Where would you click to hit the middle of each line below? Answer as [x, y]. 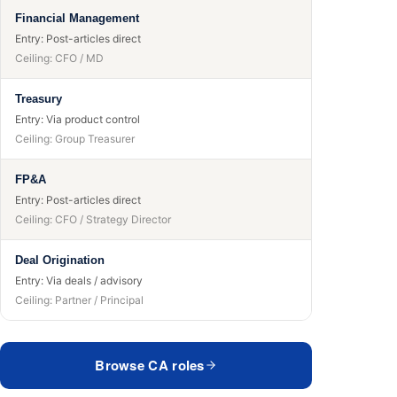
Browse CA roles [150, 365]
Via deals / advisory [94, 281]
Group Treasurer [95, 138]
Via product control [93, 120]
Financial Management [77, 18]
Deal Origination [60, 260]
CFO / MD [79, 58]
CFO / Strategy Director [113, 219]
